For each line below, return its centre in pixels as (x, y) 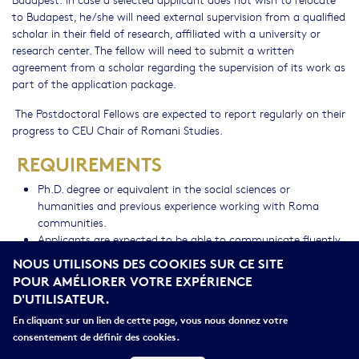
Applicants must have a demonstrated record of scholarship (189, 289)
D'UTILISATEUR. (61, 298)
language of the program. (108, 272)
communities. (74, 222)
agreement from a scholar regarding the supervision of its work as (179, 66)
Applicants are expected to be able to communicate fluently (189, 238)
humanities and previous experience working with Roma (178, 205)
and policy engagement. (99, 306)
